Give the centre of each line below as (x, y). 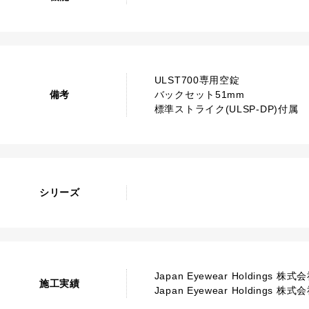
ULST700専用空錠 (197, 80)
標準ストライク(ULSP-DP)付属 (226, 109)
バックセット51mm (199, 94)
